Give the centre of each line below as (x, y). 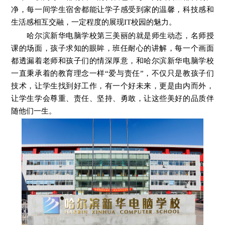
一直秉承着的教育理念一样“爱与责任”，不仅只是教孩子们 (113, 73)
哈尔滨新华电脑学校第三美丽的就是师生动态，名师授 (113, 36)
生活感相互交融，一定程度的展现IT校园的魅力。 (94, 22)
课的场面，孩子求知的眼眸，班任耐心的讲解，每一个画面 (113, 48)
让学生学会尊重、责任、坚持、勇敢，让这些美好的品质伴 (113, 98)
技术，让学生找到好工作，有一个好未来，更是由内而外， (113, 86)
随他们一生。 (34, 111)
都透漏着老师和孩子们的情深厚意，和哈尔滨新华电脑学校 (113, 61)
